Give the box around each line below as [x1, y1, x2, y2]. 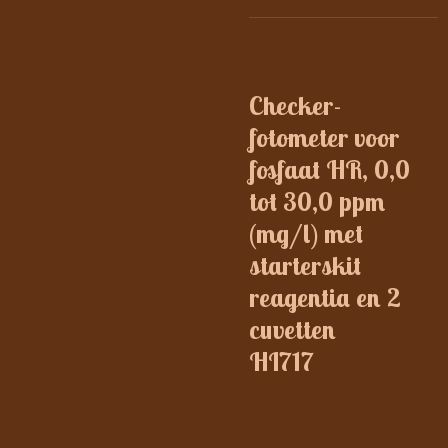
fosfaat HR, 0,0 [249, 153, 410, 186]
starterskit [249, 249, 361, 282]
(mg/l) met [249, 217, 363, 250]
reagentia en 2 [249, 281, 401, 314]
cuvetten [249, 313, 336, 346]
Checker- [249, 89, 342, 122]
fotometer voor [249, 121, 399, 154]
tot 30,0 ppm [249, 185, 385, 218]
